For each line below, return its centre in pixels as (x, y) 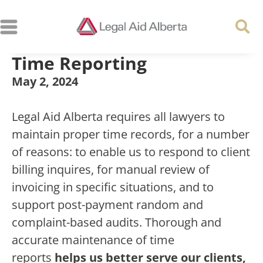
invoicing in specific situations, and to (113, 187)
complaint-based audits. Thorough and (117, 222)
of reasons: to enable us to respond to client (131, 152)
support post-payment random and (107, 205)
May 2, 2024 (45, 81)
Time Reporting (79, 63)
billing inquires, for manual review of (111, 169)
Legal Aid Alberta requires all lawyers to (118, 117)
